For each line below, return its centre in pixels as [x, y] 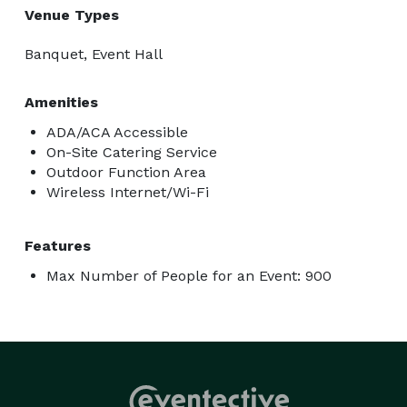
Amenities [61, 102]
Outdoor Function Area [126, 172]
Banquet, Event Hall [94, 54]
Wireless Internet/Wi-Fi [128, 192]
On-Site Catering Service [132, 152]
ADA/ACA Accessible [117, 132]
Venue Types [72, 15]
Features [58, 245]
